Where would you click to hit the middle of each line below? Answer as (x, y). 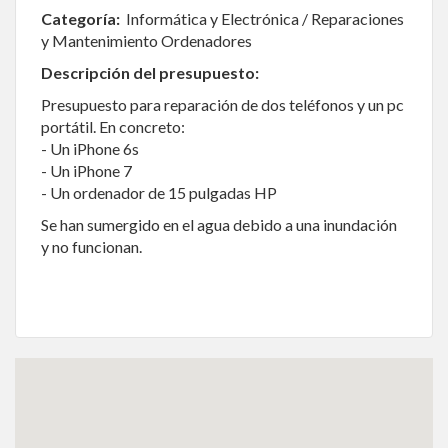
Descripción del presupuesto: (150, 72)
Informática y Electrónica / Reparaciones (262, 18)
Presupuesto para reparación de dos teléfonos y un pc (222, 104)
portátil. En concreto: (113, 126)
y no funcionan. (91, 246)
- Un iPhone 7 (86, 170)
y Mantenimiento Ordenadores (146, 40)
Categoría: (80, 18)
